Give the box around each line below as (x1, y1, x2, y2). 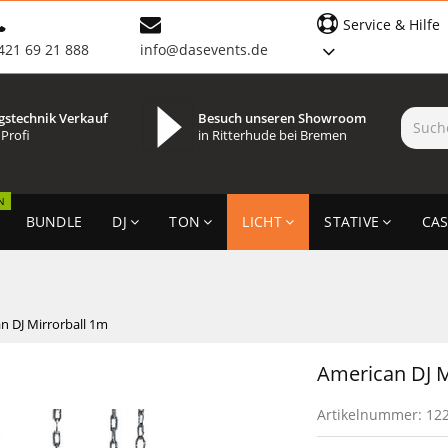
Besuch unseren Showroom (197, 109, 366, 127)
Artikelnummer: (317, 404, 427, 424)
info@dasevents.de (139, 40, 268, 60)
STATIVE (324, 211, 380, 231)
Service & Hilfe (343, 15, 441, 35)
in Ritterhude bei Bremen (197, 126, 347, 144)
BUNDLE (25, 211, 83, 231)
